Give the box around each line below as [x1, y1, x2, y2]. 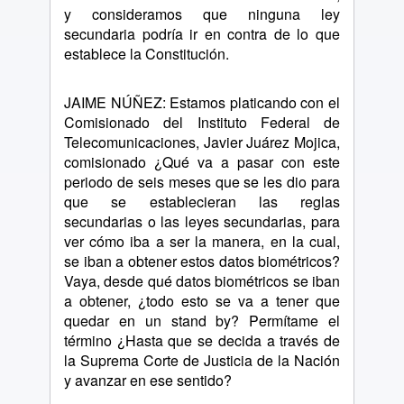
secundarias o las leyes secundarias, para [64, 211, 340, 232]
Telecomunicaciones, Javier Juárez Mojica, [64, 132, 340, 152]
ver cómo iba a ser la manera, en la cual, [64, 231, 340, 252]
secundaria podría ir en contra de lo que [64, 23, 340, 44]
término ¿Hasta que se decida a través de [64, 330, 340, 351]
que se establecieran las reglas [64, 191, 340, 212]
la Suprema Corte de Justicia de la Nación [64, 350, 340, 371]
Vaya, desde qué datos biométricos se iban [64, 271, 340, 291]
